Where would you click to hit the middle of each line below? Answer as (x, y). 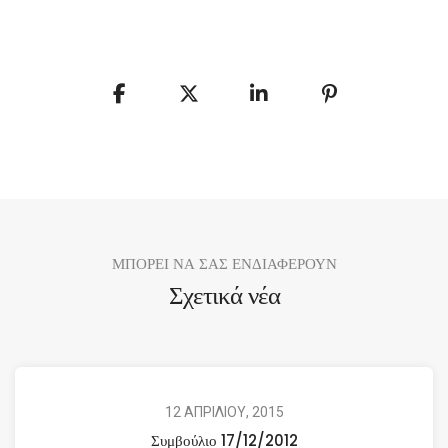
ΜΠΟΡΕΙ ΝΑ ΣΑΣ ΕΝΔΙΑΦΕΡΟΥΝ (224, 263)
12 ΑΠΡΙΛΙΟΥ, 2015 (224, 411)
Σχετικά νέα (224, 294)
